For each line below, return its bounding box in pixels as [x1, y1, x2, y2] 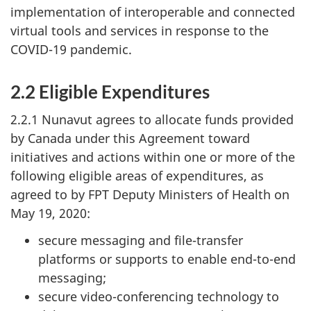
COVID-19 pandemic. [10, 40, 132, 58]
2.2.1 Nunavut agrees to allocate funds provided [10, 111, 294, 128]
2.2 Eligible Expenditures [10, 80, 210, 103]
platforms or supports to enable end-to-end [38, 250, 296, 267]
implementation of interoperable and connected [10, 3, 295, 20]
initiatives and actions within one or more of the [10, 149, 295, 165]
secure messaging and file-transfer [38, 231, 243, 249]
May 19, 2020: [10, 205, 90, 221]
